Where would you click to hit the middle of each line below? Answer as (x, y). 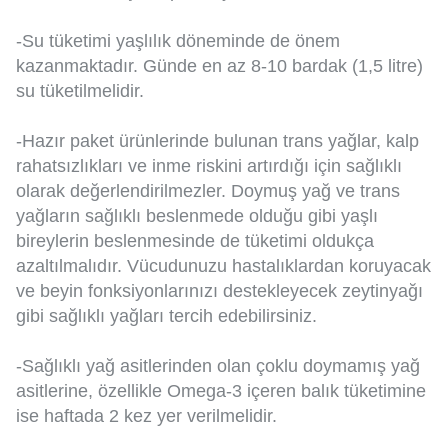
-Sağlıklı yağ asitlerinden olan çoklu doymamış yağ (218, 366)
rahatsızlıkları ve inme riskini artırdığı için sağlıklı (209, 166)
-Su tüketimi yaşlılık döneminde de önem (178, 41)
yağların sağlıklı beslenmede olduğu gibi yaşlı (197, 216)
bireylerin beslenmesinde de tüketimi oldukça (195, 241)
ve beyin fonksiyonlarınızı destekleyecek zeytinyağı (219, 291)
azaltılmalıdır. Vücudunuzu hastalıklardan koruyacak (223, 266)
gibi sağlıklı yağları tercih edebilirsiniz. (166, 316)
